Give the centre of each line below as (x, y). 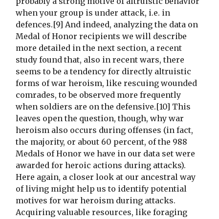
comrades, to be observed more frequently (98, 95)
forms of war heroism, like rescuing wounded (106, 83)
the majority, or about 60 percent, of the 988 (101, 142)
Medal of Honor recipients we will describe (101, 36)
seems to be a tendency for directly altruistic (103, 72)
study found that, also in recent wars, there (100, 60)
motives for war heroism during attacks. (96, 201)
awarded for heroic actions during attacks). (101, 165)
